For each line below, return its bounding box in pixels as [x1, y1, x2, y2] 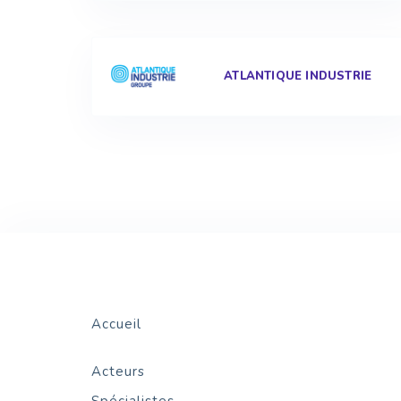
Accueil [91, 315, 141, 333]
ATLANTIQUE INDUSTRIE [224, 68, 372, 84]
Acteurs [91, 363, 145, 380]
